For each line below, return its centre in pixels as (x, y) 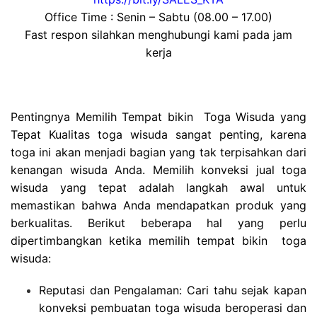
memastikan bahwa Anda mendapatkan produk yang (158, 206)
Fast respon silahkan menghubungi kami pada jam (158, 34)
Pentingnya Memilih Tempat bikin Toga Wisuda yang (158, 117)
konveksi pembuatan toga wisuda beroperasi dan (173, 308)
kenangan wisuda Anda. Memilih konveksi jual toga (158, 170)
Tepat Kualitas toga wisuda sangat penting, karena (158, 135)
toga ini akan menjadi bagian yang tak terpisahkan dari (158, 152)
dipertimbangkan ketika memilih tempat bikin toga (158, 241)
